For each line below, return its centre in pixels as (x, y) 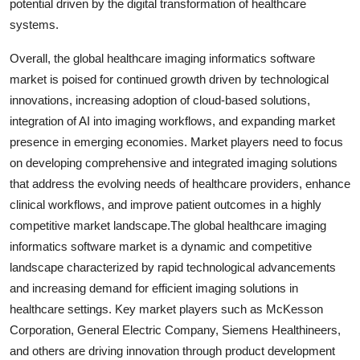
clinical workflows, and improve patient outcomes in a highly (166, 204)
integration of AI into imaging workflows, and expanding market (172, 121)
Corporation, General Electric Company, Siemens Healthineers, (175, 329)
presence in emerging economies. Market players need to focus (176, 141)
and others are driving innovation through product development (172, 350)
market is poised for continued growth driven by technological (169, 79)
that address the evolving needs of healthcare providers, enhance (180, 183)
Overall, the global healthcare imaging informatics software (162, 58)
